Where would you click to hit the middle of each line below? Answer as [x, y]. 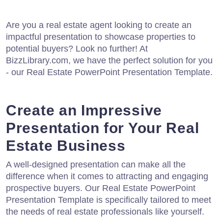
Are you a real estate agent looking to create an [99, 25]
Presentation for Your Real [103, 128]
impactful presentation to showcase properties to [101, 37]
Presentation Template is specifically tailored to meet [109, 200]
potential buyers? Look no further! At [77, 48]
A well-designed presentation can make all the [96, 164]
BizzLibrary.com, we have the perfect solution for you [109, 60]
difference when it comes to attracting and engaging [107, 176]
